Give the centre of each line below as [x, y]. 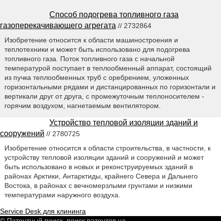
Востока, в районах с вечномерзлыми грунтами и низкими [98, 186]
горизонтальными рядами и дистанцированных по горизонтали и [110, 87]
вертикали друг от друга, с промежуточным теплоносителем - [104, 96]
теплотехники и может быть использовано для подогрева [97, 50]
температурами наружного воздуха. [62, 195]
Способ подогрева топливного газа [114, 15]
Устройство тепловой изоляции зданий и [124, 123]
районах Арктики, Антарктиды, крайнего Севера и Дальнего [101, 176]
